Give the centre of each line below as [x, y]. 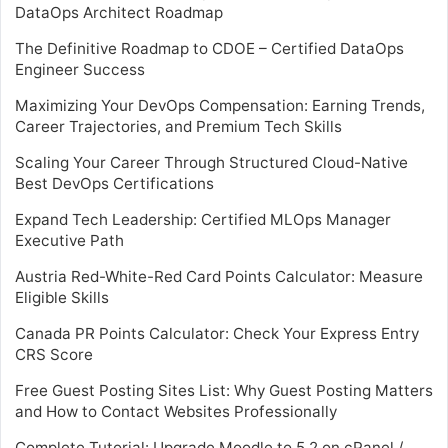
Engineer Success [80, 69]
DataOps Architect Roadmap [119, 12]
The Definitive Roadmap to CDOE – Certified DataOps [209, 48]
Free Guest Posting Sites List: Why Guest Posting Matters [224, 390]
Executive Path [69, 240]
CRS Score [54, 354]
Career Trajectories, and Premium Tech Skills [178, 126]
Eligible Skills [62, 297]
